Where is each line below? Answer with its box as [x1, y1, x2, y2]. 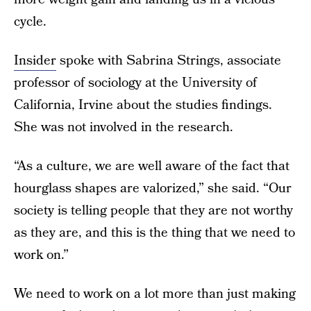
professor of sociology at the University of [14, 74, 257, 92]
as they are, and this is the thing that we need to [14, 224, 295, 242]
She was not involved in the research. [14, 118, 233, 137]
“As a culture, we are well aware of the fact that [14, 157, 289, 176]
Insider [14, 51, 56, 70]
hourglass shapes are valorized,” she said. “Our [14, 179, 292, 198]
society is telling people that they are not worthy [14, 201, 293, 220]
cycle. [14, 12, 47, 31]
